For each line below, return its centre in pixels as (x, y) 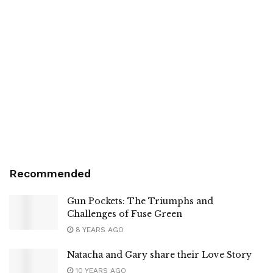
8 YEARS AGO (98, 229)
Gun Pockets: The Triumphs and (140, 201)
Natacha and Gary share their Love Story (159, 254)
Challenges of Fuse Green (125, 214)
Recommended (50, 173)
